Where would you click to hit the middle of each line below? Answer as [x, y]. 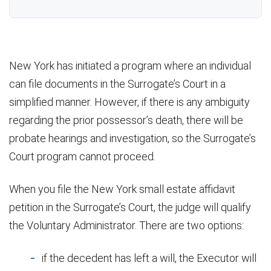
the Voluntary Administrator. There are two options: [126, 225]
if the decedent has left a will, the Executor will [149, 258]
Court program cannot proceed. [82, 156]
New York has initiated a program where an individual [130, 65]
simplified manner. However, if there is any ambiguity [129, 102]
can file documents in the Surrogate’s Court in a [117, 83]
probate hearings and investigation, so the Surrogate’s [132, 138]
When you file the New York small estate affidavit [122, 189]
